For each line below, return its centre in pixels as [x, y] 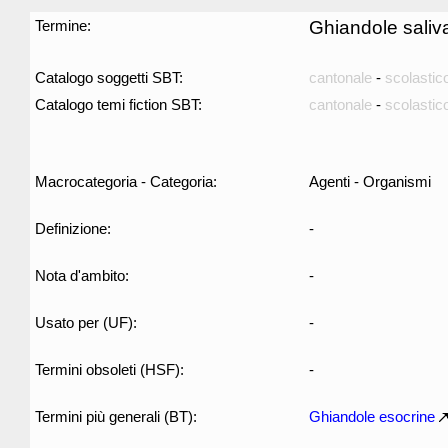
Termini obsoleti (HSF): [109, 369]
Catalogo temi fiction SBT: [118, 104]
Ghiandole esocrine [372, 416]
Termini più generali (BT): [116, 416]
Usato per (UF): [86, 322]
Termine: [63, 25]
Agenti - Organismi [370, 181]
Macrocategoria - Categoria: [126, 181]
